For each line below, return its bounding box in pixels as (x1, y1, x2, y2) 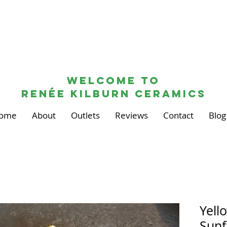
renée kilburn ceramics (21, 87, 206, 100)
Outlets (70, 109, 100, 122)
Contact (163, 109, 194, 122)
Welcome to (67, 74, 160, 87)
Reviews (115, 109, 148, 122)
